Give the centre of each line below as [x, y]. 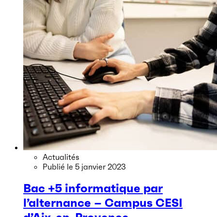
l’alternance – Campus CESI [103, 203]
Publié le [59, 167]
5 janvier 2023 [101, 167]
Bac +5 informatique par [93, 189]
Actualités [61, 157]
